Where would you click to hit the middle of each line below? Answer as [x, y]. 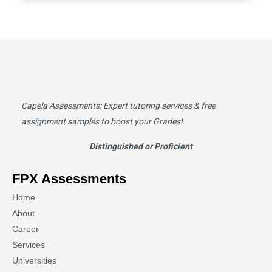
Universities [34, 260]
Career [25, 229]
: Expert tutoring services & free [158, 106]
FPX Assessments [69, 179]
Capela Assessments [60, 106]
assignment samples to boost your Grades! [102, 121]
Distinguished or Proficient [141, 146]
